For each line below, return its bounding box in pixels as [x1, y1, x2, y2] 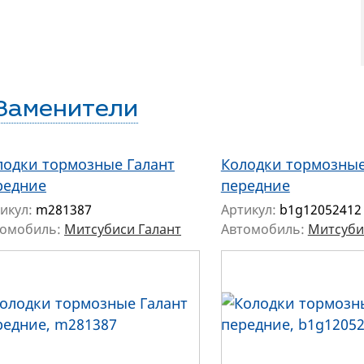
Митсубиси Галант [64, 220, 181, 238]
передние [220, 175, 290, 195]
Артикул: [220, 201, 279, 219]
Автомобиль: [220, 220, 308, 238]
